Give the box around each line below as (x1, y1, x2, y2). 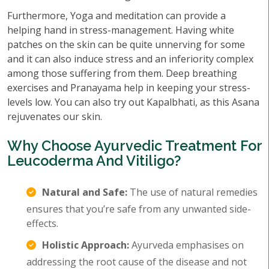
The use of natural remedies (127, 186, 258, 199)
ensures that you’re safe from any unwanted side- (26, 202, 251, 216)
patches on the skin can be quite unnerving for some (7, 38, 245, 51)
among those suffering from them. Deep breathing (7, 67, 237, 80)
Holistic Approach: (42, 238, 129, 252)
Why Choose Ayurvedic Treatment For (7, 138, 262, 154)
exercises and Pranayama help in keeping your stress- (7, 81, 250, 94)
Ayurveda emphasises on (129, 238, 244, 252)
